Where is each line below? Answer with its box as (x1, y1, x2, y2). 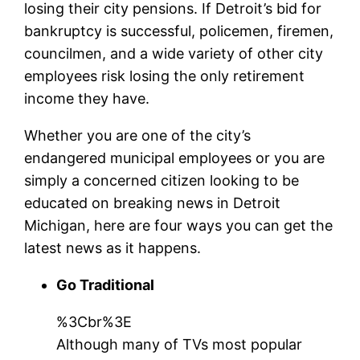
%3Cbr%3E (56, 313, 133, 330)
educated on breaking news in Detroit (24, 194, 281, 211)
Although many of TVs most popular (56, 335, 303, 353)
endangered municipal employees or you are (24, 149, 325, 166)
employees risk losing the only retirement (24, 67, 305, 84)
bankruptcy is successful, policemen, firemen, (24, 22, 334, 39)
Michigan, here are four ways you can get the (24, 216, 333, 234)
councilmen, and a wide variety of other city (24, 44, 324, 62)
